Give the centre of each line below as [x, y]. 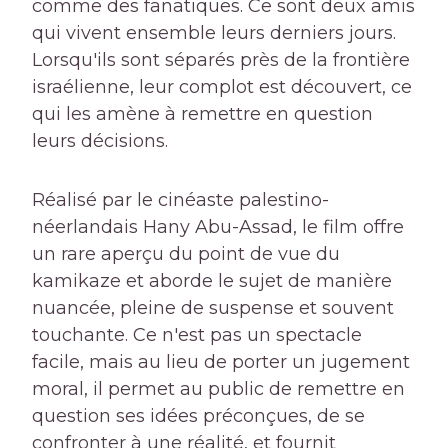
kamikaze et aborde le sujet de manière [212, 281]
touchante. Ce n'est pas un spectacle [197, 335]
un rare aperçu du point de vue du [186, 254]
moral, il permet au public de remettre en [218, 389]
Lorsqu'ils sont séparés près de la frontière [221, 60]
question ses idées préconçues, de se [198, 416]
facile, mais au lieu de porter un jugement [221, 362]
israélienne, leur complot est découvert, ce [222, 87]
